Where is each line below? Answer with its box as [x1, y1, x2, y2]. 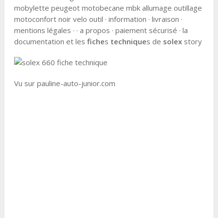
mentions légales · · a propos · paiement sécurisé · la [14, 25, 188, 35]
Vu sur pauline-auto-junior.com [14, 78, 115, 88]
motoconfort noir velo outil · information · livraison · [14, 14, 182, 24]
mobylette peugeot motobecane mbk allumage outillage [14, 3, 202, 13]
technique [110, 36, 146, 46]
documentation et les [14, 36, 87, 46]
